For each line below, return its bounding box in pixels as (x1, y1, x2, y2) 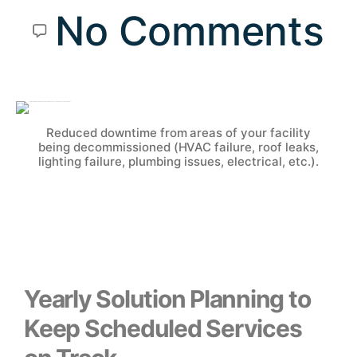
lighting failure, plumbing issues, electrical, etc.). (38, 153, 319, 169)
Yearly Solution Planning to (24, 284, 311, 313)
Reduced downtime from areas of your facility (45, 124, 312, 140)
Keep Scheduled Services (24, 313, 302, 343)
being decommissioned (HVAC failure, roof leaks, (37, 139, 320, 155)
